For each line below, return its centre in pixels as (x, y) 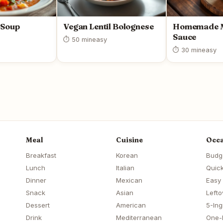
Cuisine (130, 140)
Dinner (36, 180)
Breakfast (41, 156)
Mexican (129, 180)
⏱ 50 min (78, 40)
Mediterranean (139, 218)
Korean (127, 156)
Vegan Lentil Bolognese (109, 27)
